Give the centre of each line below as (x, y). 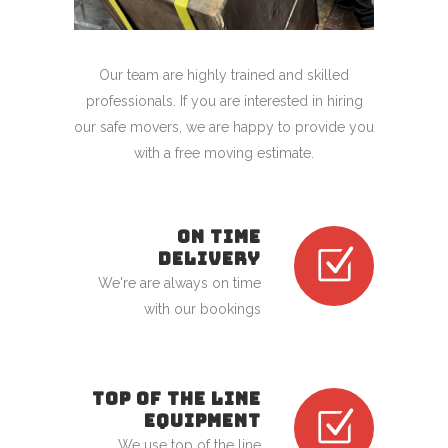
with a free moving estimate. (224, 152)
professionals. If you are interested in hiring (224, 100)
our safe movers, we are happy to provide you (224, 126)
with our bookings (202, 308)
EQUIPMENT (202, 420)
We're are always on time (179, 282)
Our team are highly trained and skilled (224, 74)
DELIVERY (209, 258)
